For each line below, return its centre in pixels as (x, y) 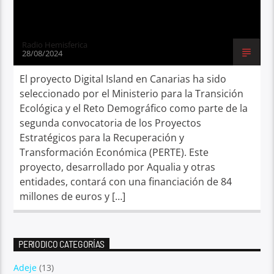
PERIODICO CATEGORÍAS (62, 243)
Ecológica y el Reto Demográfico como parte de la (134, 108)
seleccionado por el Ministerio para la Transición (132, 93)
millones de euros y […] (73, 196)
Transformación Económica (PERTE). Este (114, 152)
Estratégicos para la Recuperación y (102, 137)
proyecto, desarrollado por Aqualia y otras (118, 167)
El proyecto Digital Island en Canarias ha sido (123, 79)
